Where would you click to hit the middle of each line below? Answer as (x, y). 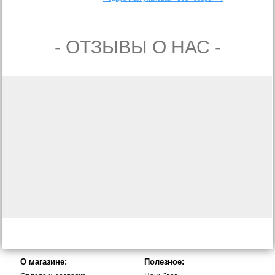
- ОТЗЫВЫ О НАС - (137, 47)
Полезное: (164, 261)
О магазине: (44, 261)
